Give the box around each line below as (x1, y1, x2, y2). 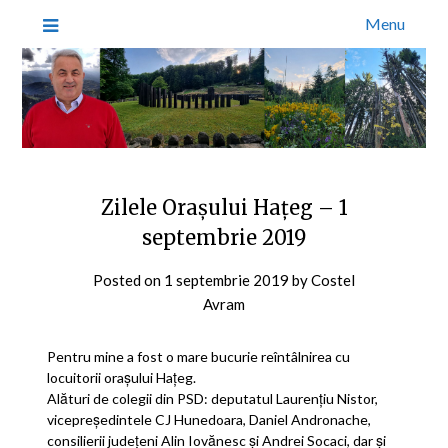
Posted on (93, 270, 164, 289)
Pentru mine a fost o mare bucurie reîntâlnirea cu (47, 347, 351, 365)
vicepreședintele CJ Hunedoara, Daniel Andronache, (47, 410, 372, 428)
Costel (311, 270, 355, 289)
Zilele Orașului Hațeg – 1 (100, 194, 348, 220)
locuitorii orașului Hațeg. (47, 368, 197, 386)
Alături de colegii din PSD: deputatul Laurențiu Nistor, (47, 389, 379, 407)
